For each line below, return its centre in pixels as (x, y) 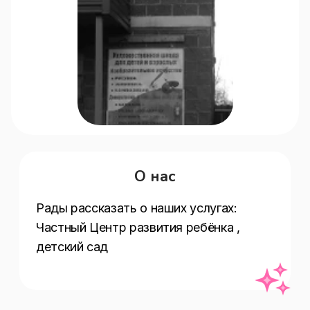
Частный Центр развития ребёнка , (140, 227)
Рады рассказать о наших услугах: (140, 208)
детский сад (72, 247)
